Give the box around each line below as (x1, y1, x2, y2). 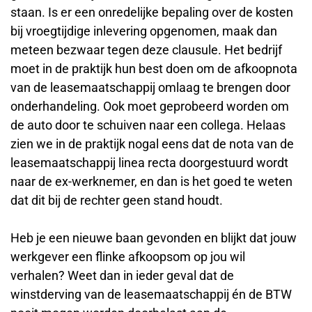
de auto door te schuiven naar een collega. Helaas (10, 118, 286, 133)
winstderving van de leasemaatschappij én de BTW (10, 287, 292, 302)
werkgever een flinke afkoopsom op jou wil (10, 249, 245, 265)
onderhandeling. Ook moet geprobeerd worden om (10, 99, 289, 114)
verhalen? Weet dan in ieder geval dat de (10, 268, 234, 283)
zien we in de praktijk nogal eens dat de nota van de (10, 136, 294, 152)
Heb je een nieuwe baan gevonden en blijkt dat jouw (10, 231, 297, 246)
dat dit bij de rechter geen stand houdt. (10, 193, 223, 208)
